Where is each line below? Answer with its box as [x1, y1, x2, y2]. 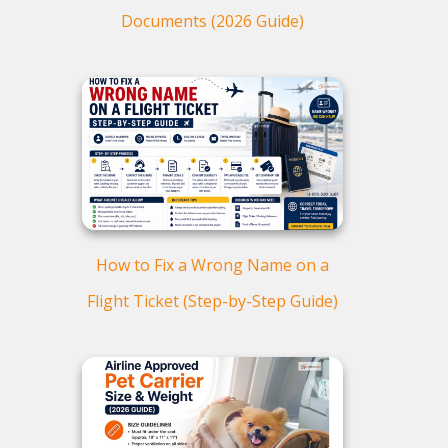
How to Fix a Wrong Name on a [96, 253, 329, 276]
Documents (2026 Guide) [121, 10, 304, 32]
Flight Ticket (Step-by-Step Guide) [87, 289, 338, 312]
